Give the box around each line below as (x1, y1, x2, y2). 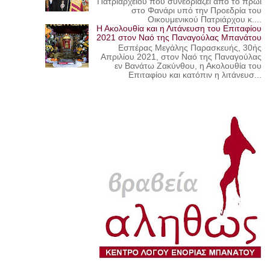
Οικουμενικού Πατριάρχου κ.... (148, 14, 262, 24)
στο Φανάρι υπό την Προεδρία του (131, 5, 262, 15)
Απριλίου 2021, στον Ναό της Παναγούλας (101, 52, 262, 62)
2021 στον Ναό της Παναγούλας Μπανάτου (96, 33, 262, 42)
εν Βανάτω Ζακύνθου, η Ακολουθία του (115, 61, 262, 71)
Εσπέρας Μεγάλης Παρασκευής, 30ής (118, 43, 262, 53)
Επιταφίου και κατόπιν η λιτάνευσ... (128, 71, 262, 80)
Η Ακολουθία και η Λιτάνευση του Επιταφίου (96, 24, 262, 33)
